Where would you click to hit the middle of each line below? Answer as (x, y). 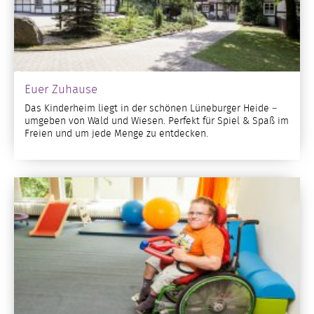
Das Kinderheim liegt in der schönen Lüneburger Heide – (151, 108)
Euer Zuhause (61, 89)
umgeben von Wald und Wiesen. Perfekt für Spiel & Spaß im (157, 121)
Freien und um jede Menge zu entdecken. (116, 134)
